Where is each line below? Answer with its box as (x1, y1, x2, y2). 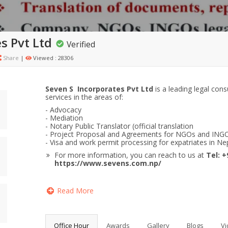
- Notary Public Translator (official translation (45, 121, 193, 131)
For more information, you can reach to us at (54, 150, 206, 160)
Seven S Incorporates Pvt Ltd (45, 84, 153, 94)
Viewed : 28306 (32, 54, 73, 62)
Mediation (50, 113, 83, 123)
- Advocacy (45, 105, 81, 115)
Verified (67, 39, 95, 50)
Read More (57, 186, 94, 195)
